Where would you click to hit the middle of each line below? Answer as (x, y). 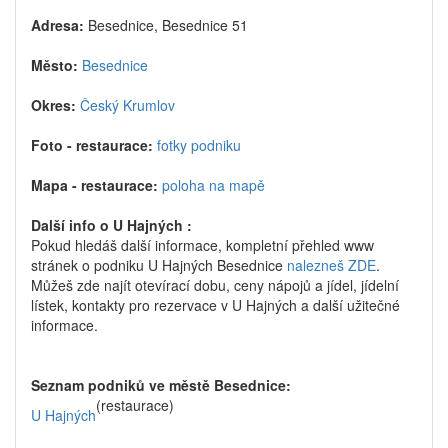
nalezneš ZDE (331, 265)
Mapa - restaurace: (94, 185)
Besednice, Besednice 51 (166, 25)
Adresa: (57, 25)
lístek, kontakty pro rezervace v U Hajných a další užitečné (215, 305)
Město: (54, 65)
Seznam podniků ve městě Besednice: (161, 385)
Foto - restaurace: (92, 145)
